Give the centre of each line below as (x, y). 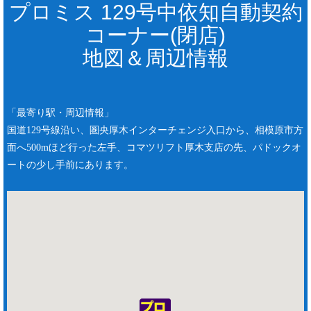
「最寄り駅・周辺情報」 (60, 112)
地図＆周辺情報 (155, 58)
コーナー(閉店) (155, 35)
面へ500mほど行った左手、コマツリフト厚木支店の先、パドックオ (154, 147)
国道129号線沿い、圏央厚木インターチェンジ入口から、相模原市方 (155, 130)
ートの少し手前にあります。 (70, 165)
